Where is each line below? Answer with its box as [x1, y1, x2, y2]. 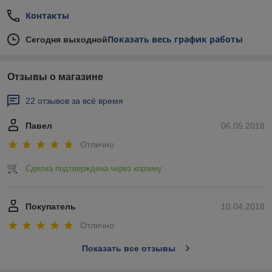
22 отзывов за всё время [25, 95, 123, 106]
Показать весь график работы [107, 33, 243, 45]
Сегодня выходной [25, 34, 107, 44]
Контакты [25, 9, 69, 21]
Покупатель [25, 202, 76, 212]
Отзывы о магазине [7, 71, 103, 82]
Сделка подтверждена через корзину [25, 164, 162, 174]
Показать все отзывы [81, 243, 175, 254]
